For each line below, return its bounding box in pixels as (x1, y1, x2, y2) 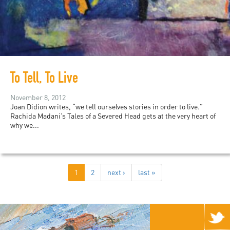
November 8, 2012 (10, 93, 66, 102)
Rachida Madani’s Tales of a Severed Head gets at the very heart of (10, 111, 216, 121)
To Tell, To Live (10, 72, 78, 88)
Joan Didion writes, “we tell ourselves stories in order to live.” (10, 102, 203, 111)
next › (107, 168, 125, 177)
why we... (10, 121, 39, 130)
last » (138, 168, 156, 177)
